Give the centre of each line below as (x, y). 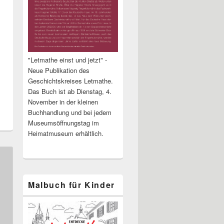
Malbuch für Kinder (71, 185)
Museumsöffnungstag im (63, 123)
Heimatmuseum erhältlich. (66, 133)
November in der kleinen (63, 102)
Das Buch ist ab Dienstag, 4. (70, 91)
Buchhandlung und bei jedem (70, 112)
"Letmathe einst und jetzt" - (67, 60)
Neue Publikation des (59, 70)
